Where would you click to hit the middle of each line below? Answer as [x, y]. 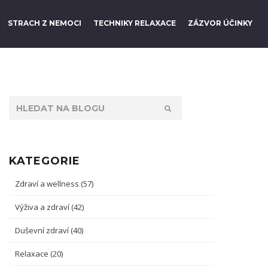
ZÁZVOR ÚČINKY [220, 23]
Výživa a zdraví [43, 207]
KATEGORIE [45, 161]
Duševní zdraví [43, 230]
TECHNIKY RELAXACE [135, 23]
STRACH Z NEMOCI [45, 23]
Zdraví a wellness [48, 184]
